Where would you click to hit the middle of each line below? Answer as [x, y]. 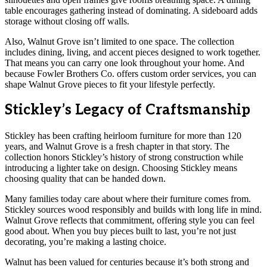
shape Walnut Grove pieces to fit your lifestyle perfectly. [110, 84]
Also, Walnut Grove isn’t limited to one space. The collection [119, 41]
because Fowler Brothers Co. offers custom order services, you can [131, 73]
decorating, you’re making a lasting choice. [86, 242]
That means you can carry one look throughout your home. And [125, 63]
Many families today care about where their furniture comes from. [128, 199]
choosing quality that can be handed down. [85, 179]
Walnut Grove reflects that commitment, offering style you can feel [130, 221]
